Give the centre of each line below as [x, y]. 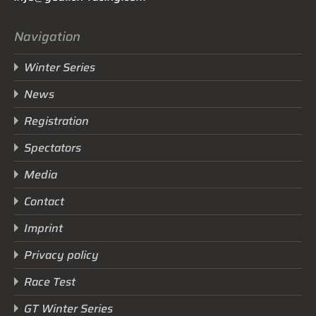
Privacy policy [61, 255]
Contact [44, 202]
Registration [56, 121]
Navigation [47, 37]
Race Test [50, 282]
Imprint [43, 229]
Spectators [53, 148]
